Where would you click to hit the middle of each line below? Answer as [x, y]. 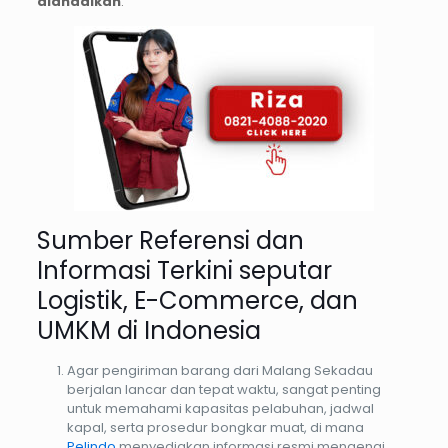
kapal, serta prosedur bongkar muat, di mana [215, 427]
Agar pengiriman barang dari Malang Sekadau [219, 370]
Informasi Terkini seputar [184, 270]
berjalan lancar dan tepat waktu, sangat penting [223, 389]
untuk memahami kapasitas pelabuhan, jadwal [220, 408]
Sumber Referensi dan [170, 240]
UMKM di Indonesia [148, 330]
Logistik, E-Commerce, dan [197, 300]
